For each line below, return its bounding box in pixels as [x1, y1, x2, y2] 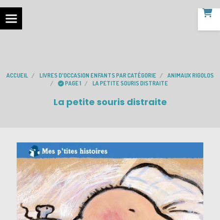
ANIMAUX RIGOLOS [167, 72, 214, 79]
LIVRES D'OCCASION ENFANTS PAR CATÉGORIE [39, 72, 156, 79]
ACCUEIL [6, 72, 28, 79]
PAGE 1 [64, 80, 81, 87]
